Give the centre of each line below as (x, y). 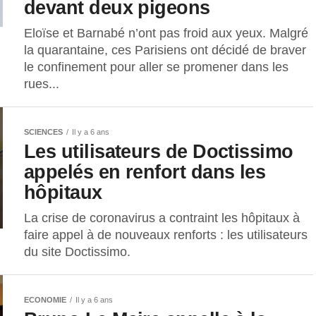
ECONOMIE (45, 300)
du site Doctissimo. (77, 252)
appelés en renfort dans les (145, 172)
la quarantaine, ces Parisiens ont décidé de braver (165, 50)
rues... (42, 84)
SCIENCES (43, 132)
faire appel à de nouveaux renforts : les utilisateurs (166, 235)
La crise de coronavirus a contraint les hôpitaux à (162, 218)
